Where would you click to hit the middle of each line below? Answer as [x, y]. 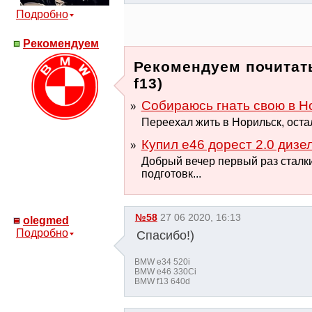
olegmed [46, 220]
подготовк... [171, 173]
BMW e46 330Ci [165, 271]
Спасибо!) [165, 236]
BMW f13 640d [162, 281]
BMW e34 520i [162, 262]
